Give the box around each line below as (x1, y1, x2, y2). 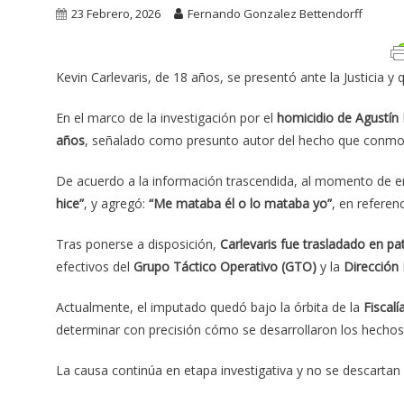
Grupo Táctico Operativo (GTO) (133, 258, 317, 276)
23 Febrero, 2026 (71, 5, 161, 23)
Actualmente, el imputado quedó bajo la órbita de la (56, 298, 363, 317)
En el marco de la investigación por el (56, 109, 277, 127)
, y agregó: (84, 195, 149, 213)
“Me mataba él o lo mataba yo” (149, 195, 332, 213)
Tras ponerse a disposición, (56, 235, 220, 253)
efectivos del (56, 258, 133, 276)
